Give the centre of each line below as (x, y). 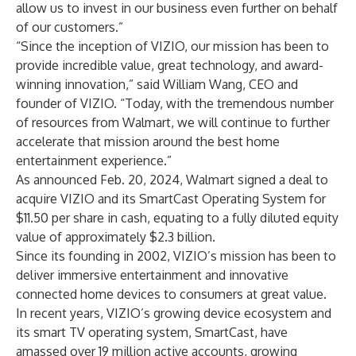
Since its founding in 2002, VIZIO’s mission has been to (176, 256)
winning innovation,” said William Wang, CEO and (157, 84)
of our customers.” (70, 27)
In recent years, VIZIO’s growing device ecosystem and (174, 313)
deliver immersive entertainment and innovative (152, 275)
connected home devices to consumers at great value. (171, 294)
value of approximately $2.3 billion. (116, 237)
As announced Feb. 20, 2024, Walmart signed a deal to (172, 180)
